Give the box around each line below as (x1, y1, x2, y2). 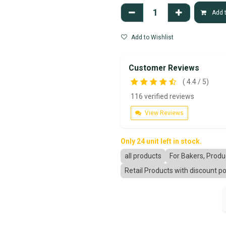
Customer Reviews (129, 63, 199, 73)
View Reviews (143, 109, 184, 117)
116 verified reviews (131, 92, 194, 100)
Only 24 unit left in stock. (121, 137, 202, 145)
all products (125, 152, 161, 160)
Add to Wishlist (131, 34, 174, 41)
